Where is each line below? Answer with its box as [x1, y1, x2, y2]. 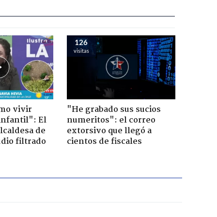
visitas [73, 47, 89, 54]
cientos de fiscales [66, 135, 142, 148]
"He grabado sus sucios [66, 103, 161, 116]
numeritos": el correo [66, 113, 155, 127]
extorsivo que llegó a [66, 124, 152, 138]
